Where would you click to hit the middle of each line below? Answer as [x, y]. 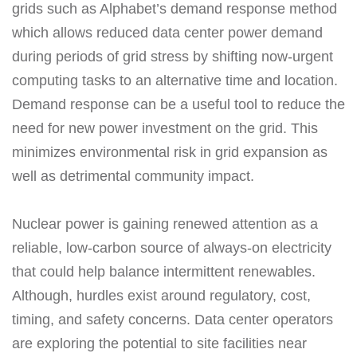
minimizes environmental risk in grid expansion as [170, 152]
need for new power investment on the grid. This [165, 128]
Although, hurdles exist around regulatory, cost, [161, 295]
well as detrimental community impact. [133, 176]
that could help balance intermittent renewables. [164, 271]
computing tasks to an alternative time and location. [175, 80]
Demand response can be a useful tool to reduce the [178, 104]
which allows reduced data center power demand [167, 32]
